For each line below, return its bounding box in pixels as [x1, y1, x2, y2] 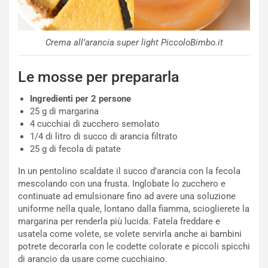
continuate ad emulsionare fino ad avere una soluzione [18, 190, 236, 202]
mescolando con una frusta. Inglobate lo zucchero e [18, 178, 226, 189]
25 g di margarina [30, 105, 99, 117]
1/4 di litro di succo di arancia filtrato [30, 130, 178, 142]
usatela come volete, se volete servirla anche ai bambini [18, 228, 242, 239]
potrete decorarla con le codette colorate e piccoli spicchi [18, 240, 250, 252]
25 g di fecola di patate [30, 143, 121, 154]
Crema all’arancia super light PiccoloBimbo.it [45, 36, 223, 48]
